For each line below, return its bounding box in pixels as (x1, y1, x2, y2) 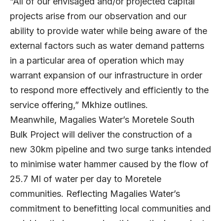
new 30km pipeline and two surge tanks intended (10, 144, 211, 154)
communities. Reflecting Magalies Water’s (10, 188, 180, 199)
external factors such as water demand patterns (10, 40, 204, 51)
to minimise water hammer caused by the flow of (10, 158, 209, 169)
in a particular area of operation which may (10, 55, 184, 66)
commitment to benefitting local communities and (10, 203, 211, 214)
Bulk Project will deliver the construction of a (10, 129, 192, 140)
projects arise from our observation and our (10, 10, 186, 21)
